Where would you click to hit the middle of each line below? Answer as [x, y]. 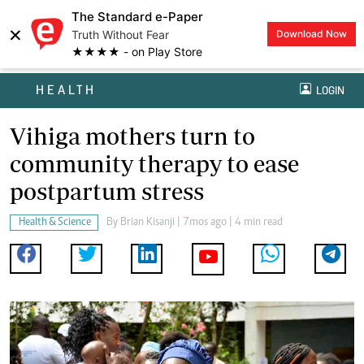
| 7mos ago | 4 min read [229, 223]
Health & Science [55, 223]
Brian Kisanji [147, 223]
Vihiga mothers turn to [132, 136]
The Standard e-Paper [137, 17]
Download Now [312, 34]
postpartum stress [107, 192]
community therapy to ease [154, 164]
